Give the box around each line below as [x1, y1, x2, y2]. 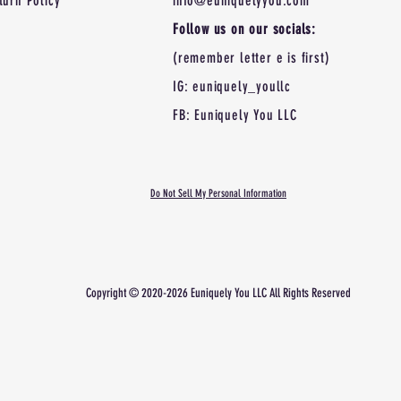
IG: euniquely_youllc [173, 78, 291, 96]
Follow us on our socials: [173, 21, 316, 38]
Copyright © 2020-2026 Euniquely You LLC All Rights [86, 286, 311, 302]
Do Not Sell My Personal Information [150, 187, 286, 200]
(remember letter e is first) [173, 49, 330, 67]
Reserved [311, 286, 351, 302]
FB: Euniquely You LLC [173, 107, 297, 124]
